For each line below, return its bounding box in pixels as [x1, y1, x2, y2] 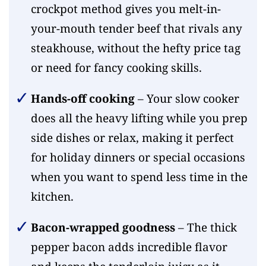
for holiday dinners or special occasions [30, 149, 245, 165]
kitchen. [30, 188, 74, 204]
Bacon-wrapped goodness [30, 219, 175, 235]
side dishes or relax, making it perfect [30, 129, 234, 145]
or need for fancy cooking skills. [30, 59, 202, 75]
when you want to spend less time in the [30, 169, 248, 185]
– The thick [175, 219, 237, 235]
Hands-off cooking [30, 90, 135, 106]
